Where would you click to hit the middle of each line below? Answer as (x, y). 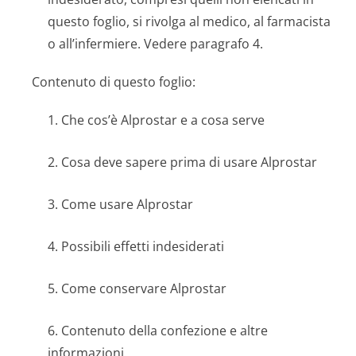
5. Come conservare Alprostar (137, 288)
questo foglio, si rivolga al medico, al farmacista (189, 21)
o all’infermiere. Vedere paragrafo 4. (155, 44)
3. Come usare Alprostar (120, 204)
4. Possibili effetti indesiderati (136, 246)
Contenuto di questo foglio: (114, 82)
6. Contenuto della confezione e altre (158, 331)
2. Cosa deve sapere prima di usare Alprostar (182, 162)
